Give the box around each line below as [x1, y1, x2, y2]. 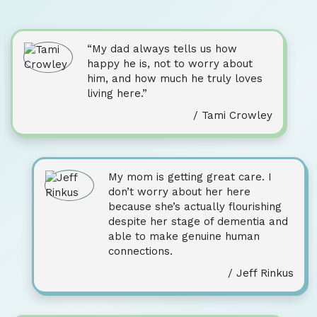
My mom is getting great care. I [108, 171, 272, 183]
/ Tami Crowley [193, 109, 272, 122]
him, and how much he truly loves [87, 72, 263, 85]
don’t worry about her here [108, 185, 250, 198]
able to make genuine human [108, 230, 260, 243]
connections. [108, 245, 173, 258]
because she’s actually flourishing [108, 200, 282, 213]
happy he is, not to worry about [87, 57, 253, 70]
